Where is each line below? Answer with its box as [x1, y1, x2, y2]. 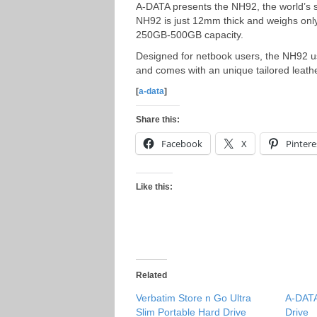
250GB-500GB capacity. [136, 29, 243, 40]
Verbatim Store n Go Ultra [136, 292, 251, 304]
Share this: [136, 115, 180, 125]
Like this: [136, 182, 173, 192]
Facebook [161, 137, 202, 150]
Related [136, 270, 167, 280]
